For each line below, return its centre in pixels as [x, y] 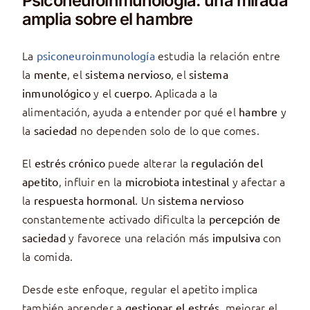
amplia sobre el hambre [107, 19]
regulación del [227, 163]
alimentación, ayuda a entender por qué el [130, 112]
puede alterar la [148, 163]
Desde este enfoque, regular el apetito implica [140, 289]
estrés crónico [70, 163]
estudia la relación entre [218, 56]
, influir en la [92, 182]
